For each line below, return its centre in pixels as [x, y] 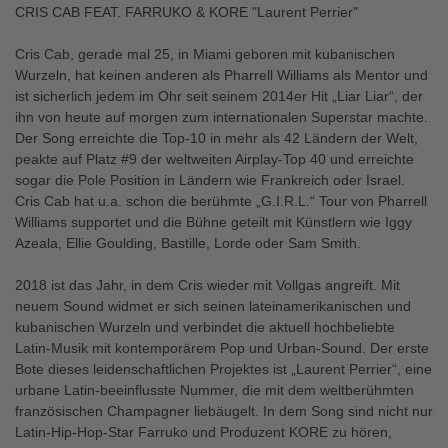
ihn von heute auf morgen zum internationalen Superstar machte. [221, 117]
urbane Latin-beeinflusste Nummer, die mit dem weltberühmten [214, 390]
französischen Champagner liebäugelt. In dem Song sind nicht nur [224, 411]
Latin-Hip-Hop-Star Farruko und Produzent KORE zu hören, [203, 432]
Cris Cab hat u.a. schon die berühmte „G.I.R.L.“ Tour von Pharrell [221, 201]
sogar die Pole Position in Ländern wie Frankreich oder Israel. [210, 180]
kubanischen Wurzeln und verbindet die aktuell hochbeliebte [205, 327]
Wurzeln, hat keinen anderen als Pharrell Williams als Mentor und [221, 75]
